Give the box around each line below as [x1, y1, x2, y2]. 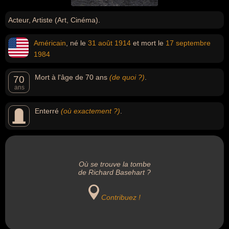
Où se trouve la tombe [78, 160, 151, 168]
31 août [88, 39, 112, 47]
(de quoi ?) [109, 73, 145, 81]
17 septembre [166, 39, 211, 47]
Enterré [35, 107, 61, 115]
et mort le [131, 39, 166, 47]
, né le [66, 39, 88, 47]
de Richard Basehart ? [78, 168, 151, 176]
